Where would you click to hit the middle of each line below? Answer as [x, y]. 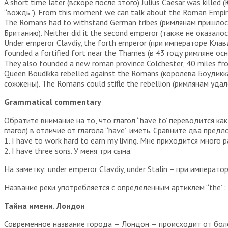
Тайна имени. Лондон [45, 205]
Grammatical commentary [53, 102]
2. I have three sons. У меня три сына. [68, 150]
